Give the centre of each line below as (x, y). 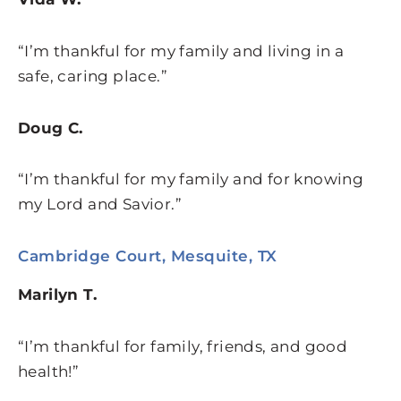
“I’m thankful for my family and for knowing (191, 179)
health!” (49, 371)
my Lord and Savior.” (100, 205)
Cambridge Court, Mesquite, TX (148, 256)
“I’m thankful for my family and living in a (181, 51)
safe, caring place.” (93, 76)
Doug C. (51, 128)
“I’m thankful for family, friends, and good (183, 346)
